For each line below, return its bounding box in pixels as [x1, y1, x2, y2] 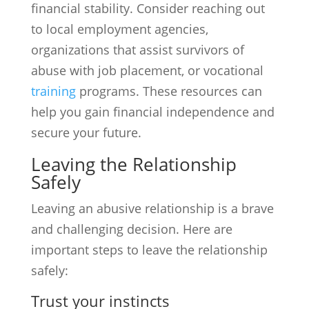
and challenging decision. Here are [30, 221, 232, 237]
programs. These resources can [75, 83, 262, 99]
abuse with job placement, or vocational [30, 62, 263, 79]
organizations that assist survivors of [30, 41, 244, 58]
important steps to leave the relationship [30, 241, 268, 258]
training [30, 83, 76, 99]
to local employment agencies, [30, 21, 208, 37]
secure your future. [30, 124, 141, 141]
